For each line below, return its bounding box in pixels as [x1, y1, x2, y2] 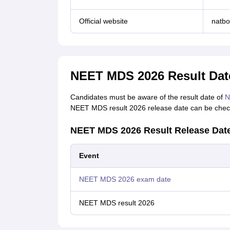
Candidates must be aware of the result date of [70, 93, 225, 101]
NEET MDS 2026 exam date [79, 175, 171, 183]
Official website [79, 17, 128, 25]
